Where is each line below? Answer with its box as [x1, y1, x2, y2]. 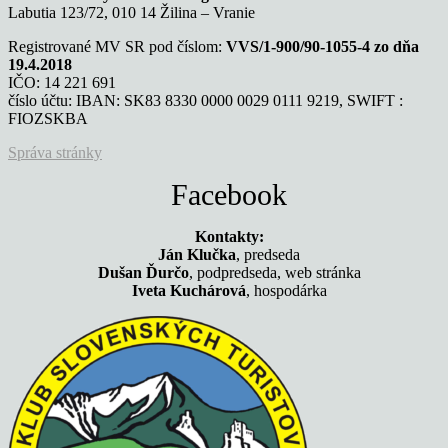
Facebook [171, 178, 288, 212]
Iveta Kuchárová [131, 282, 246, 300]
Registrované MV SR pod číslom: [8, 38, 226, 56]
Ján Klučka [158, 246, 237, 264]
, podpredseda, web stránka [188, 264, 361, 282]
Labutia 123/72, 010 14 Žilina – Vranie [8, 4, 255, 22]
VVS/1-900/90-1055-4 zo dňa [226, 38, 419, 56]
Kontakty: [194, 228, 264, 246]
